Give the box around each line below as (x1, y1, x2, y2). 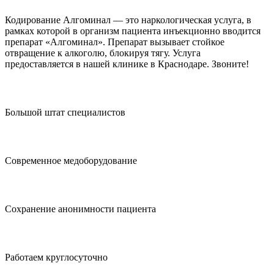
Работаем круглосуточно (5, 251, 108, 262)
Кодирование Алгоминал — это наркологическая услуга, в (5, 14, 251, 25)
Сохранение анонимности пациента (5, 203, 156, 214)
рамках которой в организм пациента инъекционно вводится (5, 25, 261, 36)
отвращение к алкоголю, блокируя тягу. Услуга (5, 47, 201, 58)
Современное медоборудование (5, 155, 137, 166)
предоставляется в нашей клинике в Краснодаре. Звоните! (5, 58, 249, 69)
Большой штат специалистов (5, 106, 125, 117)
